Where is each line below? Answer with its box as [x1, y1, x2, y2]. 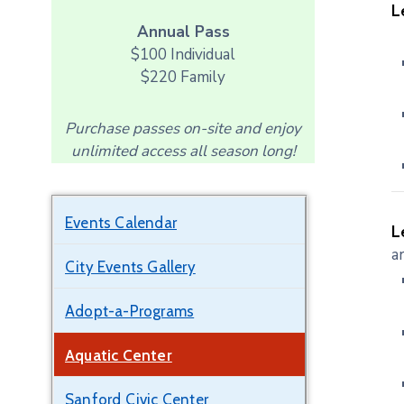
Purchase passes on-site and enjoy [65, 118, 302, 139]
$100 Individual [131, 44, 236, 65]
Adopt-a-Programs [65, 302, 195, 320]
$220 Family [141, 67, 226, 87]
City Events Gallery [65, 258, 196, 276]
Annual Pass [136, 22, 230, 42]
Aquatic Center [65, 346, 172, 364]
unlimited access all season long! [70, 141, 296, 161]
